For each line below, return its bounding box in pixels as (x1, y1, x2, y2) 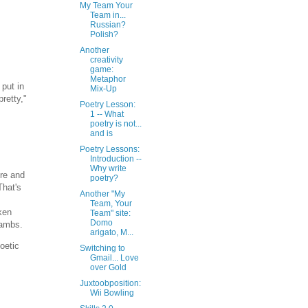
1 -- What (89, 109, 124, 119)
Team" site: (89, 208, 131, 218)
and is (89, 129, 113, 138)
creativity (89, 55, 123, 65)
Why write (89, 164, 126, 173)
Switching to (79, 243, 125, 253)
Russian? (89, 20, 126, 30)
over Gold (89, 263, 126, 272)
